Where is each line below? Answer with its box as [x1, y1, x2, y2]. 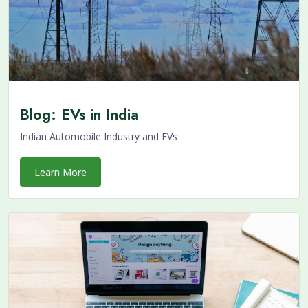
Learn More [34, 166, 87, 179]
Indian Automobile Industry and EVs [20, 130, 177, 144]
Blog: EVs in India [20, 104, 139, 126]
